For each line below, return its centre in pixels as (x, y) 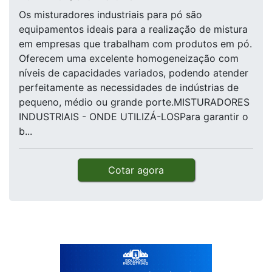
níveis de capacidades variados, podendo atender (134, 73)
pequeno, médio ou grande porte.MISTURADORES (134, 102)
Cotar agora (136, 170)
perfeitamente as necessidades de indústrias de (129, 88)
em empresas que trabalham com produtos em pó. (135, 44)
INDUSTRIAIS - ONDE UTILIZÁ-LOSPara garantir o (134, 117)
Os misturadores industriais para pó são (110, 15)
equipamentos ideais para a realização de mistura (133, 29)
